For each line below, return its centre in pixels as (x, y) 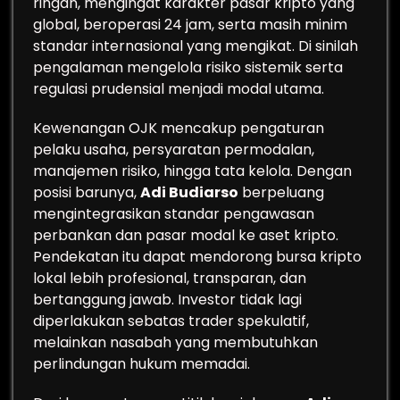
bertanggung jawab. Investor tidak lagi (167, 300)
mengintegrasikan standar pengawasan (174, 214)
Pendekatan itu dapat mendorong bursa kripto (197, 257)
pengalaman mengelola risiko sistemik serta (188, 67)
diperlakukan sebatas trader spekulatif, (171, 321)
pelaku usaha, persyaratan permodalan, (174, 150)
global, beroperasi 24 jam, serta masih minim (190, 25)
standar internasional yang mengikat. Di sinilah (196, 46)
